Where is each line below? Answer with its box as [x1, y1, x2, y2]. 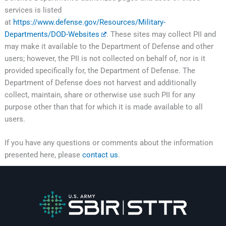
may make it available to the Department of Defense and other [4, 41, 213, 51]
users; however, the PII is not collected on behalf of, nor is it [4, 53, 205, 63]
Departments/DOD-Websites [4, 29, 99, 39]
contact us [82, 150, 118, 160]
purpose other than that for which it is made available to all [4, 102, 203, 111]
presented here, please [4, 150, 82, 160]
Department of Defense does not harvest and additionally [4, 78, 196, 87]
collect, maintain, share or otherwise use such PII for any [4, 90, 195, 99]
